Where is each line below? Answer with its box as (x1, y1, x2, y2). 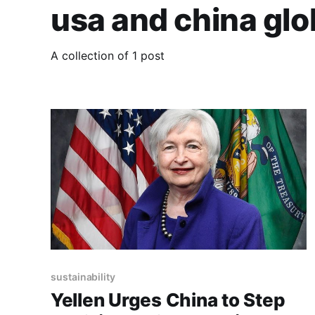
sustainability (51, 271, 116, 283)
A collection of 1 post (51, 48, 165, 63)
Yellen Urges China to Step (51, 289, 285, 311)
